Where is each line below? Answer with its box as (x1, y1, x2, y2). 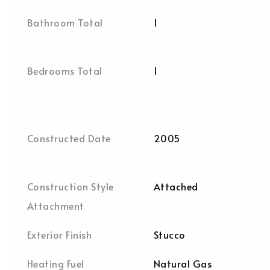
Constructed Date (27, 131, 111, 145)
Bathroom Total (27, 16, 103, 29)
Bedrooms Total (27, 64, 102, 77)
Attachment (27, 199, 84, 212)
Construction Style (27, 180, 114, 193)
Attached (154, 180, 198, 193)
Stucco (154, 228, 186, 241)
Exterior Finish (27, 228, 92, 241)
